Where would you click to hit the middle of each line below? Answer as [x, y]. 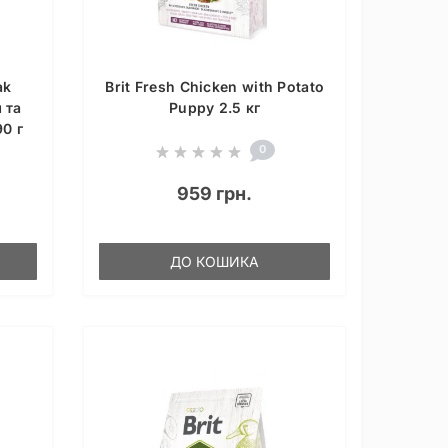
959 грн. [215, 194]
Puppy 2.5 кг [214, 108]
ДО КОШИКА [215, 262]
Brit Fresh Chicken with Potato [215, 87]
